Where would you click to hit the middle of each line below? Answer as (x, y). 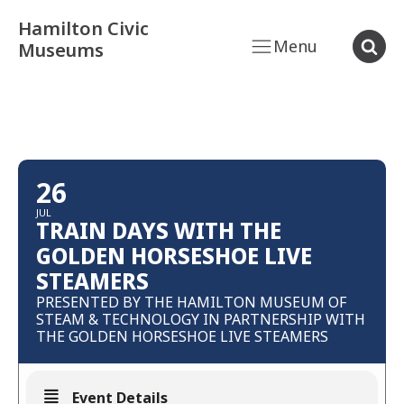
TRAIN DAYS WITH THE (159, 230)
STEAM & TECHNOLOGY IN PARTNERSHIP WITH (201, 319)
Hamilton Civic (83, 28)
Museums (61, 50)
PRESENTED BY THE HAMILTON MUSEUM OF (191, 302)
